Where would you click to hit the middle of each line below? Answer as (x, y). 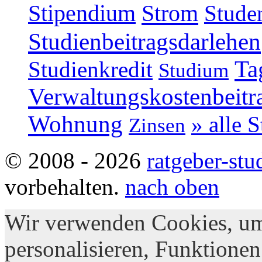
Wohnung (75, 125)
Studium (194, 71)
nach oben (172, 187)
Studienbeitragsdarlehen (144, 42)
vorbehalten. (65, 187)
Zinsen (157, 126)
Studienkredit (90, 70)
